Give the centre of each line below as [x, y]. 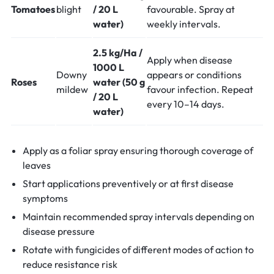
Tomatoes [33, 9]
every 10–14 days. [186, 104]
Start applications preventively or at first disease [128, 184]
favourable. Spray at [191, 9]
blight [69, 9]
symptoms [45, 198]
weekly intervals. [184, 24]
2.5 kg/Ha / [118, 53]
